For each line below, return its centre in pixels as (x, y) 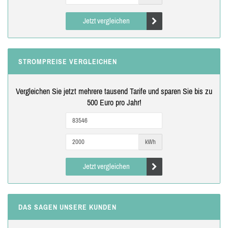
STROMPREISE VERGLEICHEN (68, 61)
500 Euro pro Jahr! (114, 102)
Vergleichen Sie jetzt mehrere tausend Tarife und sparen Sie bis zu (114, 91)
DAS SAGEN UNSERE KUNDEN (67, 207)
